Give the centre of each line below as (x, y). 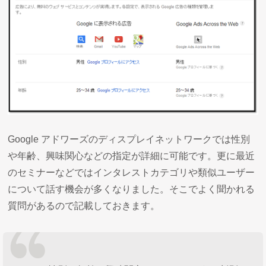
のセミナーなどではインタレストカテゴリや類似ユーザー (132, 172)
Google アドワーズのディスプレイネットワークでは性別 (129, 139)
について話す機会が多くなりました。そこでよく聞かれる (132, 189)
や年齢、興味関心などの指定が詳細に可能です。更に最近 (132, 156)
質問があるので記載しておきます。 (84, 205)
